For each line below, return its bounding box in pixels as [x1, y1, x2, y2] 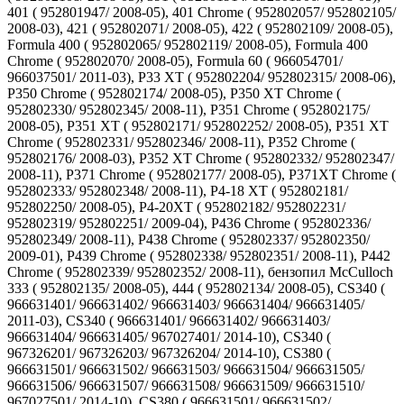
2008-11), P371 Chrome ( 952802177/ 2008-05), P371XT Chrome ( [7, 167, 396, 182]
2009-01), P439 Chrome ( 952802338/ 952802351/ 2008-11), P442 [7, 248, 390, 263]
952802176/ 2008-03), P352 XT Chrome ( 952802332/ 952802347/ [7, 151, 394, 166]
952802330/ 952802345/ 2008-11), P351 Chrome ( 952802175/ [7, 102, 370, 117]
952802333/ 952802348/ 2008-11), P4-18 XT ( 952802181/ [7, 183, 348, 198]
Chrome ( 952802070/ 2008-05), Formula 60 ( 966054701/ [7, 53, 343, 69]
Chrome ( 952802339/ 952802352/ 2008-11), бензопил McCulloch [7, 264, 393, 280]
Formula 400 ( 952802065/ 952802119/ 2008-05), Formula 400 [7, 37, 368, 52]
